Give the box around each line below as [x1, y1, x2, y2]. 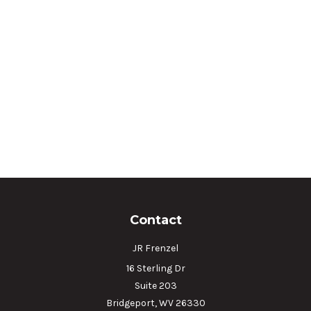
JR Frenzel [133, 242, 178, 254]
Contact [129, 212, 182, 228]
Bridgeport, [106, 297, 157, 309]
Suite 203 [134, 280, 177, 292]
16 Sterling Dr [126, 262, 185, 274]
